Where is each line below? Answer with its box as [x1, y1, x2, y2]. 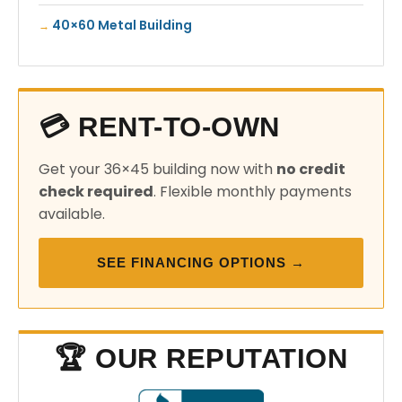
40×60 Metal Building [52, 16, 192, 34]
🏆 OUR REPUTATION [55, 343, 347, 374]
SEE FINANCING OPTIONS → [97, 255, 305, 270]
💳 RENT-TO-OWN [39, 111, 280, 143]
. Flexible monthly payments [153, 181, 352, 202]
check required [39, 181, 153, 202]
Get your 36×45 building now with [39, 159, 276, 179]
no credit [276, 159, 345, 179]
